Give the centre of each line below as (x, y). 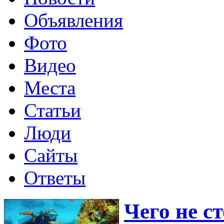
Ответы (55, 177)
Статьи (52, 110)
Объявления (73, 20)
